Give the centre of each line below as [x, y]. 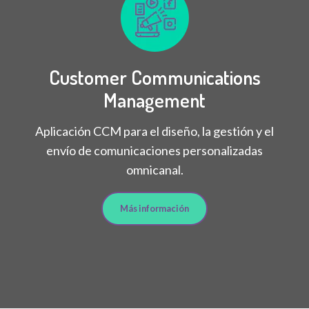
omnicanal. [154, 169]
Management [154, 100]
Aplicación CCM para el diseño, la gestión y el [154, 131]
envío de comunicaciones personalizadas [154, 150]
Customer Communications [154, 77]
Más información [154, 208]
